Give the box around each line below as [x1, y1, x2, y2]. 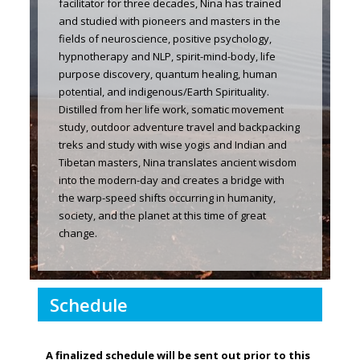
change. [58, 225, 97, 240]
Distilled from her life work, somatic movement [58, 101, 284, 117]
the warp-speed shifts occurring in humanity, [58, 190, 276, 205]
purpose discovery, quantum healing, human [58, 66, 277, 81]
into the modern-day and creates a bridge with [58, 172, 284, 187]
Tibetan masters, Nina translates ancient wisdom [58, 154, 297, 170]
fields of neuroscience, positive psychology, [58, 31, 272, 46]
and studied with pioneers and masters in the [58, 13, 280, 28]
